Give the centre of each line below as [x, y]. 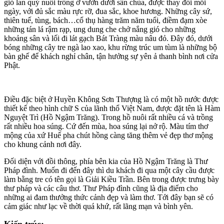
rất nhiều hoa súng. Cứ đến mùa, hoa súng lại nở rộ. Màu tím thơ [106, 126]
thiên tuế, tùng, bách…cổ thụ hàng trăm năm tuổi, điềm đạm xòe [105, 20]
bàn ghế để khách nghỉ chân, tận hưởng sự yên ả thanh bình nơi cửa [111, 56]
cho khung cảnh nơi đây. [43, 144]
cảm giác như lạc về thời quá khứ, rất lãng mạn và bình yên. [98, 206]
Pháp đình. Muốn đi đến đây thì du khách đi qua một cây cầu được [109, 170]
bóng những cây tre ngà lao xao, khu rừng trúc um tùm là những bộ [110, 47]
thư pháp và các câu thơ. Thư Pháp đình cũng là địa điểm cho [101, 188]
